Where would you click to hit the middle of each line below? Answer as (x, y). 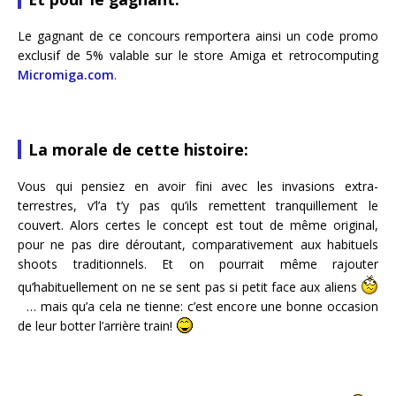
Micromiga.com (66, 75)
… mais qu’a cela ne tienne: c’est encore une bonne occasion (198, 307)
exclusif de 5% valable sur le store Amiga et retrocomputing (198, 56)
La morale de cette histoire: (138, 150)
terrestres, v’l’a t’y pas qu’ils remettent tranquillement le (198, 206)
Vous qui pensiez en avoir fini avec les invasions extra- (198, 187)
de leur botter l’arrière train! (97, 326)
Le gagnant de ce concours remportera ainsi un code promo (198, 36)
